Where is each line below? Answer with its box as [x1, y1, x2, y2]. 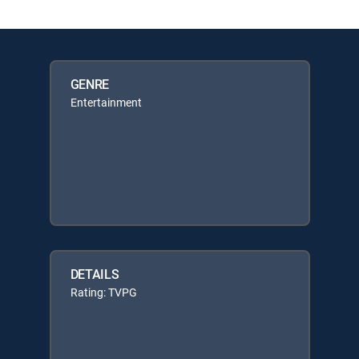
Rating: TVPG [70, 284, 137, 300]
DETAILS [70, 265, 119, 283]
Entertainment [70, 95, 142, 110]
